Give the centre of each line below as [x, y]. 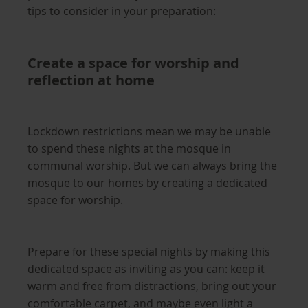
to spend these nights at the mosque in [129, 148]
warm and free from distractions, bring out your [152, 286]
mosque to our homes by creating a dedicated [147, 183]
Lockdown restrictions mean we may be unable [149, 131]
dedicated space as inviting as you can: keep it [146, 269]
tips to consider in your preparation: [122, 11]
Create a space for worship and [133, 63]
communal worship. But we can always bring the [152, 166]
